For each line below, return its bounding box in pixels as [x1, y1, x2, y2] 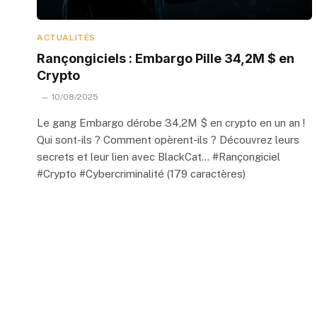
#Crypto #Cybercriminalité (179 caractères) [37, 167, 246, 180]
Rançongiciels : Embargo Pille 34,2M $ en [37, 50, 294, 66]
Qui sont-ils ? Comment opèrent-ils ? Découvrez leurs [37, 133, 299, 146]
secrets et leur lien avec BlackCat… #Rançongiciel [37, 150, 280, 163]
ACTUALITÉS [37, 32, 96, 42]
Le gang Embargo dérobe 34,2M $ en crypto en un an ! [37, 116, 305, 129]
